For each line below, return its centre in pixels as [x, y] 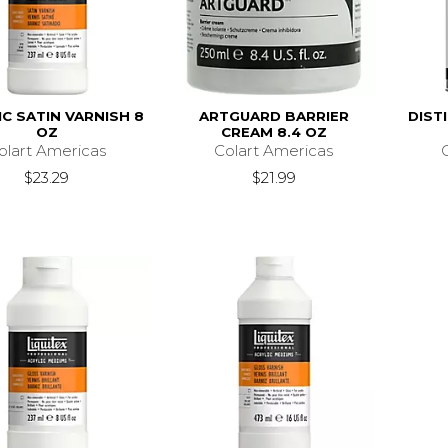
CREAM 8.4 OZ [273, 131]
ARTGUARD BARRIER [273, 115]
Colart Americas [274, 150]
